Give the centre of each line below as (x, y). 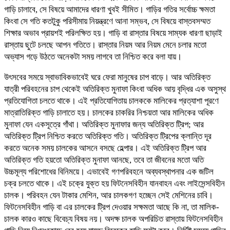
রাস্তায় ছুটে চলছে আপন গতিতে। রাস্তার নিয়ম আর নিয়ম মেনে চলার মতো (105, 45)
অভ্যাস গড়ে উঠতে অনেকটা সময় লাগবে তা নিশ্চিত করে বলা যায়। (93, 56)
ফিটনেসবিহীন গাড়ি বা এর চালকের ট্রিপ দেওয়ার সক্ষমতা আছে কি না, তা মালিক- (112, 207)
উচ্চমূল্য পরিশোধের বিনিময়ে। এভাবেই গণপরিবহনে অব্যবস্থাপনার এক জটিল (109, 171)
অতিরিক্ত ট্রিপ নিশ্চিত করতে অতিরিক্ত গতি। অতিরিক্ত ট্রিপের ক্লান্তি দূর (108, 136)
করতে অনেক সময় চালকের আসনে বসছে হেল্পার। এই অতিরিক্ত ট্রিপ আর (105, 148)
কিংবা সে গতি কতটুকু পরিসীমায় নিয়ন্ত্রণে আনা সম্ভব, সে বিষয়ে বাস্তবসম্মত (107, 21)
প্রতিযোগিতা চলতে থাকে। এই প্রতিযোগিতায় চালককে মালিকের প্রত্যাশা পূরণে (111, 101)
